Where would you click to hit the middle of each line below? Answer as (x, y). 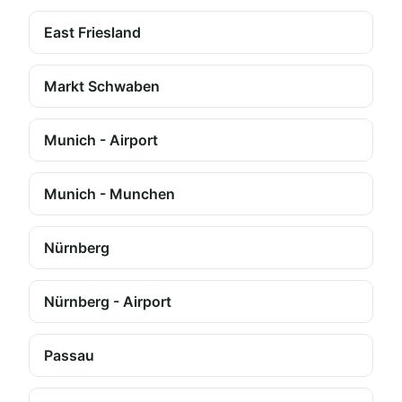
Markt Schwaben (102, 86)
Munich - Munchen (109, 194)
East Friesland (92, 32)
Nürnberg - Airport (108, 301)
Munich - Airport (101, 140)
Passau (69, 355)
